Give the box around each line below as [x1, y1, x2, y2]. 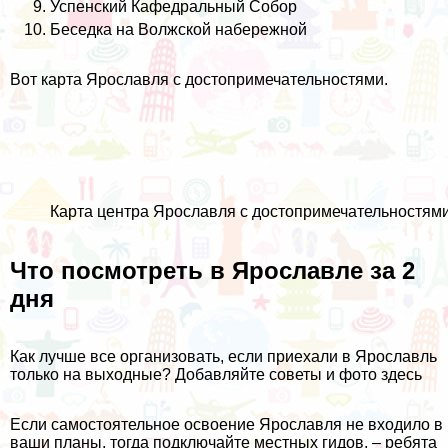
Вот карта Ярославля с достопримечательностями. [10, 70, 388, 88]
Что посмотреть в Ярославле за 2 [10, 256, 415, 284]
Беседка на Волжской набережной [50, 20, 307, 38]
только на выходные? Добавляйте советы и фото [10, 366, 381, 384]
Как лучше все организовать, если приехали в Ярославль [10, 348, 437, 366]
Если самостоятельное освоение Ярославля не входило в [10, 416, 443, 434]
